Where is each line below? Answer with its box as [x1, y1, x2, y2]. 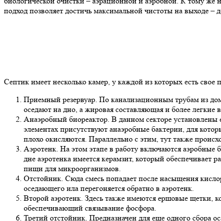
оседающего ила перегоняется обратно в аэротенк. [24, 183, 194, 193]
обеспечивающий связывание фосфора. [24, 203, 156, 213]
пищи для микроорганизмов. [24, 163, 121, 173]
